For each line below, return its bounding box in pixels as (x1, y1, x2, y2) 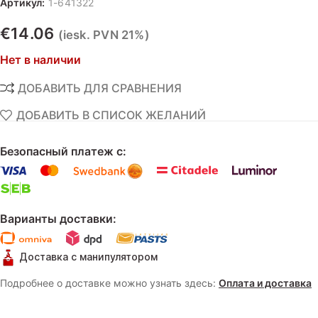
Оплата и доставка (219, 276, 312, 289)
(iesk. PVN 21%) (57, 28, 150, 43)
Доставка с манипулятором (16, 250, 158, 263)
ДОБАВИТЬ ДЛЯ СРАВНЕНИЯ (18, 81, 182, 96)
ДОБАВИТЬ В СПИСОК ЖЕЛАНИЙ (16, 108, 207, 123)
